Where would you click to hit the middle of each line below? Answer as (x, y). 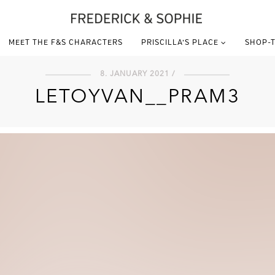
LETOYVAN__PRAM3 (137, 98)
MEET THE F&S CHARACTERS (65, 43)
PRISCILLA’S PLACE (180, 43)
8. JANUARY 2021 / (137, 74)
